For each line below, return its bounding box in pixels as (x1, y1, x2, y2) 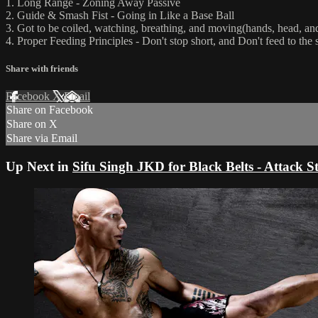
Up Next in (6, 159, 72, 174)
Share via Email (6, 132, 77, 145)
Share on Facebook (6, 104, 93, 116)
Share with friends (6, 63, 78, 75)
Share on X (6, 118, 57, 131)
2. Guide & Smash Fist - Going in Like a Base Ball (6, 9, 234, 21)
